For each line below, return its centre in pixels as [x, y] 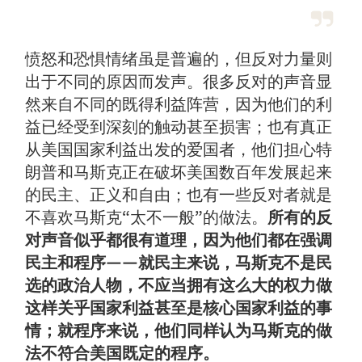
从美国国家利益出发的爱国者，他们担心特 [179, 149]
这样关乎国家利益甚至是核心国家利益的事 [179, 307]
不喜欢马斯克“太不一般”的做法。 [147, 217]
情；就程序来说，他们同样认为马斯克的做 [179, 330]
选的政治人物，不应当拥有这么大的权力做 [179, 285]
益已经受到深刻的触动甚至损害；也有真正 [179, 126]
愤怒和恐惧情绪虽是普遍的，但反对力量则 [179, 59]
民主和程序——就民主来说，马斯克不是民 [179, 262]
